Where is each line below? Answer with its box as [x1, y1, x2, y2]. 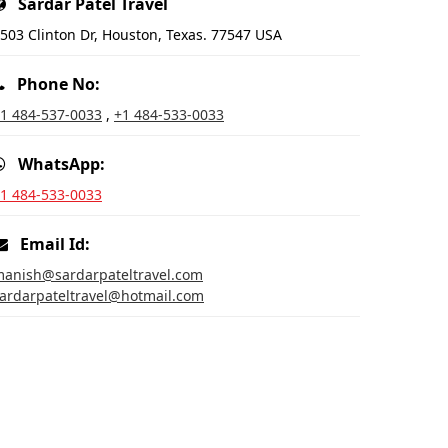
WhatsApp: [6, 153, 105, 175]
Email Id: [8, 233, 90, 255]
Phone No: [5, 73, 100, 95]
